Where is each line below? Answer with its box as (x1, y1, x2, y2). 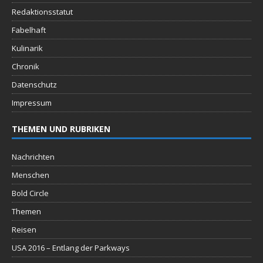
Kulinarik (12, 43, 43, 54)
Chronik (12, 61, 39, 72)
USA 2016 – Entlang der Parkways (12, 242, 130, 254)
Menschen (12, 170, 49, 181)
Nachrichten (12, 151, 55, 163)
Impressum (12, 97, 52, 109)
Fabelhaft (12, 25, 46, 36)
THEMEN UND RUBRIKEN (12, 123, 110, 135)
